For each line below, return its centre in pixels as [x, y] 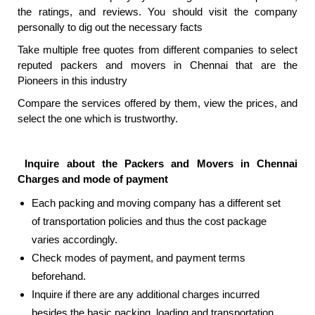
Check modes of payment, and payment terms [139, 258]
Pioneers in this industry [72, 81]
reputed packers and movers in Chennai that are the [157, 65]
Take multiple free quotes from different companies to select [157, 50]
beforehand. [59, 276]
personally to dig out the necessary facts [110, 27]
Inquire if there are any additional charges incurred [146, 295]
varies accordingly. [75, 240]
